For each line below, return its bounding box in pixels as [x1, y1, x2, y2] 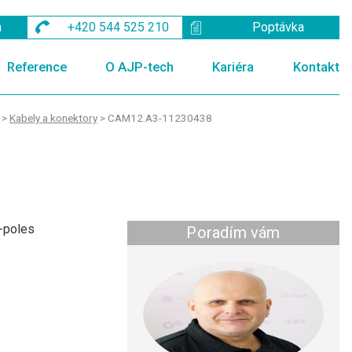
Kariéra [212, 58, 255, 75]
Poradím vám [186, 223, 280, 242]
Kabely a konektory [9, 112, 97, 124]
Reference [6, 58, 67, 75]
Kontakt [292, 58, 339, 75]
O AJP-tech [105, 58, 174, 75]
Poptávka [251, 20, 304, 35]
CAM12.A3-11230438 [108, 112, 212, 124]
